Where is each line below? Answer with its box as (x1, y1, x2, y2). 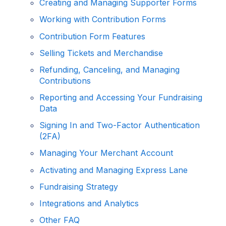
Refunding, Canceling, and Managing (39, 64, 180, 75)
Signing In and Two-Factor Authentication (39, 120, 200, 131)
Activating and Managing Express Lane (39, 164, 188, 175)
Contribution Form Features (39, 31, 146, 41)
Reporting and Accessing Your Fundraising (39, 92, 203, 103)
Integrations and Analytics (39, 198, 139, 209)
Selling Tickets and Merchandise (39, 47, 163, 58)
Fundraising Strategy (39, 181, 119, 192)
